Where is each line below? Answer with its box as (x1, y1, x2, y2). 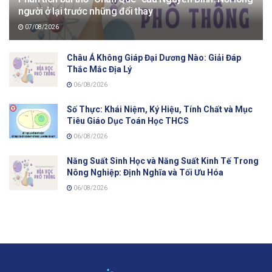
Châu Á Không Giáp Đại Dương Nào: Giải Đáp (67, 52, 241, 63)
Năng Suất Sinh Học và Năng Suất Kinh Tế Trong (67, 155, 259, 166)
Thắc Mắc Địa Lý (67, 64, 132, 74)
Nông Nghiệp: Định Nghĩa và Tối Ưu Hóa (67, 167, 223, 177)
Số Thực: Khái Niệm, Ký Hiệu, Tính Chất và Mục (67, 104, 253, 114)
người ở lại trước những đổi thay (18, 5, 153, 17)
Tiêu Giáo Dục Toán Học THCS (67, 115, 189, 126)
